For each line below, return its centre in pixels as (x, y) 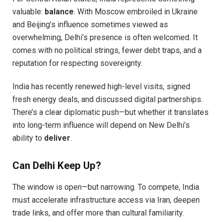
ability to (28, 138)
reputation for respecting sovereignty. (77, 63)
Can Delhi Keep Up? (57, 166)
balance (59, 11)
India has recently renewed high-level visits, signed (101, 86)
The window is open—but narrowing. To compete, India (106, 187)
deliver (57, 138)
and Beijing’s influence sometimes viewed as (90, 24)
